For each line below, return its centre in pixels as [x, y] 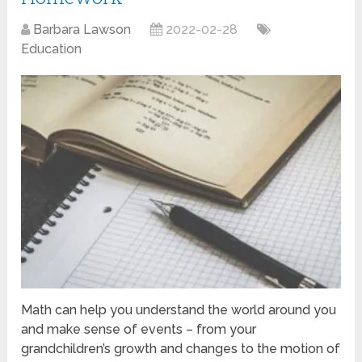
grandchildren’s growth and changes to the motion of [181, 348]
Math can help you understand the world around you [179, 309]
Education [52, 48]
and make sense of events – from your [139, 329]
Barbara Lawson [82, 29]
